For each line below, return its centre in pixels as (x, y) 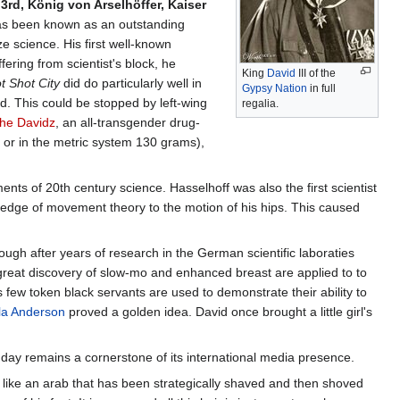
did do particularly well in (131, 83)
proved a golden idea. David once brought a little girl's (218, 311)
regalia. (260, 103)
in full (321, 88)
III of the (316, 73)
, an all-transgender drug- (128, 122)
